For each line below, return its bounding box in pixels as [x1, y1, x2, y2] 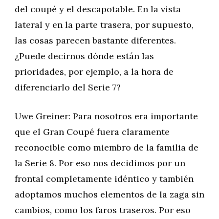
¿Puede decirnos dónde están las [15, 50, 154, 62]
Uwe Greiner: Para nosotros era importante [15, 110, 198, 122]
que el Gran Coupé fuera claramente [15, 126, 170, 137]
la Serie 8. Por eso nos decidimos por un [15, 157, 185, 169]
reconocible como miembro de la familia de [15, 142, 198, 153]
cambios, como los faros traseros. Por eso [15, 204, 191, 216]
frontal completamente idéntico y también [15, 173, 194, 184]
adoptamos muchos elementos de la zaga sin [15, 189, 204, 200]
